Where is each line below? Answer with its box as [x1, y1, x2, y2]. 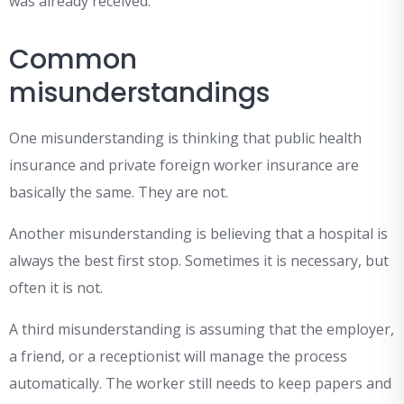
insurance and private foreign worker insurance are [9, 155, 359, 176]
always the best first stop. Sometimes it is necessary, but [9, 251, 389, 271]
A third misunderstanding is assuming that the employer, [9, 319, 394, 340]
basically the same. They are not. [9, 182, 228, 203]
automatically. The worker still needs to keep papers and [9, 373, 391, 394]
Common [9, 41, 137, 79]
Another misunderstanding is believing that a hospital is [9, 224, 388, 244]
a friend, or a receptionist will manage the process [9, 346, 347, 367]
